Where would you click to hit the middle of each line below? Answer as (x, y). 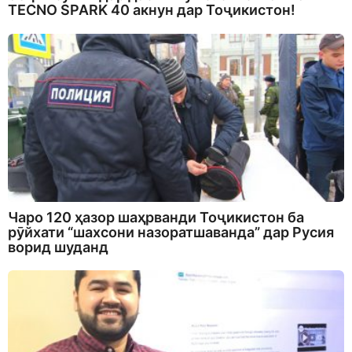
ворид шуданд (58, 247)
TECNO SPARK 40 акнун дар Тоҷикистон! (152, 10)
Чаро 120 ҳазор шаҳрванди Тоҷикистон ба (156, 217)
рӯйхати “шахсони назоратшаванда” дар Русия (171, 232)
